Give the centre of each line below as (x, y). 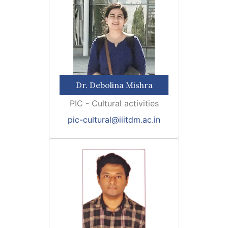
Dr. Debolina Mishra (114, 85)
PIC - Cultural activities (114, 103)
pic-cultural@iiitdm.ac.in (114, 120)
